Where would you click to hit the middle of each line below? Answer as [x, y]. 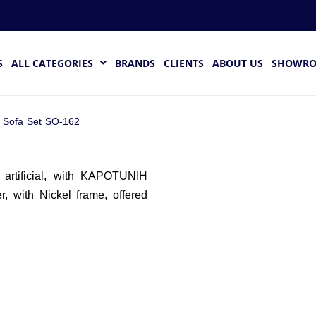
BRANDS [135, 63]
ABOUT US [238, 63]
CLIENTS [184, 63]
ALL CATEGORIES [52, 63]
